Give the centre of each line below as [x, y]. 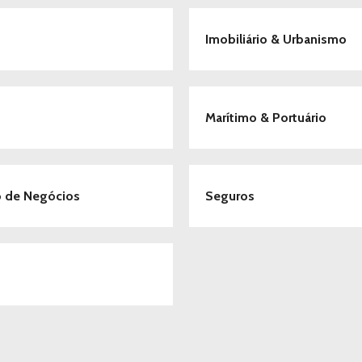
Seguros [230, 196]
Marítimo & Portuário [266, 118]
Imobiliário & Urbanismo [276, 39]
